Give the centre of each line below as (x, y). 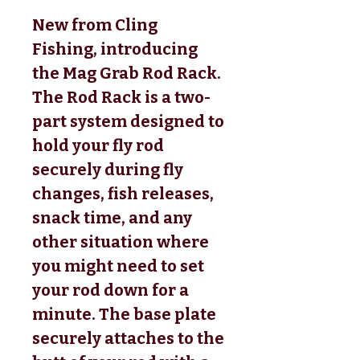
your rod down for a (110, 290)
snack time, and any (112, 217)
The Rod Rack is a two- (121, 97)
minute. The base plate (124, 314)
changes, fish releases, (123, 193)
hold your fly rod (98, 145)
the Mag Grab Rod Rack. (128, 73)
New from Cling (95, 25)
